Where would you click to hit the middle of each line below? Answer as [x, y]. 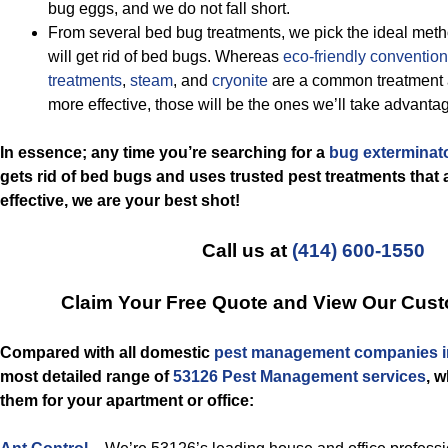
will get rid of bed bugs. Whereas [165, 56]
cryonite [240, 80]
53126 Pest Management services [299, 376]
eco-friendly [324, 56]
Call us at [247, 250]
